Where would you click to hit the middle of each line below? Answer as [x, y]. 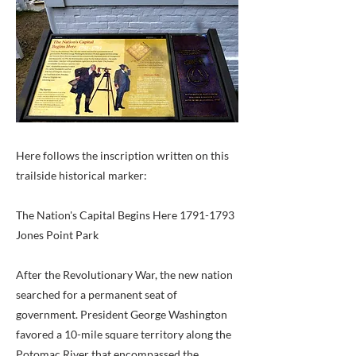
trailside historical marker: [81, 175]
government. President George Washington [122, 314]
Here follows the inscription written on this [122, 155]
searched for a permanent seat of [97, 294]
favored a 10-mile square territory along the [124, 334]
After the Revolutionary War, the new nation [124, 275]
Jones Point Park [57, 235]
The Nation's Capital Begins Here [98, 215]
